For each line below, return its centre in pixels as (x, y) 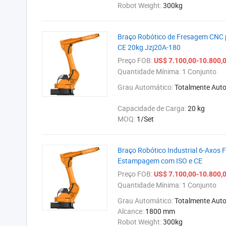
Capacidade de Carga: (153, 108)
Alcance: (131, 211)
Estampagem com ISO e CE (160, 161)
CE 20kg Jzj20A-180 (149, 47)
